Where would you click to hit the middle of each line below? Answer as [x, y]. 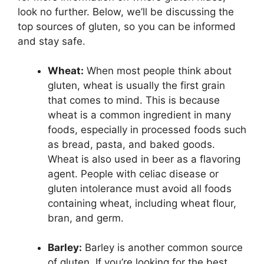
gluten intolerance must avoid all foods [140, 189]
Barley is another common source [162, 248]
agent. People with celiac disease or [133, 174]
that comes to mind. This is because [134, 100]
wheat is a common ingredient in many [139, 115]
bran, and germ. [86, 218]
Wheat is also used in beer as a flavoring [144, 159]
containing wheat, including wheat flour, [142, 204]
